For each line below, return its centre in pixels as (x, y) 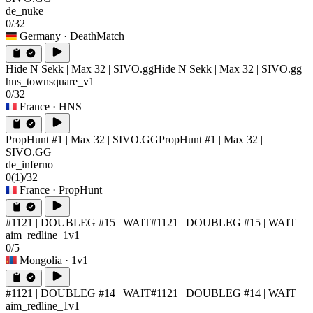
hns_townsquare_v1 (50, 81)
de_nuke (24, 10)
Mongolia (41, 260)
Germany (40, 36)
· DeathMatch (94, 36)
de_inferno (29, 164)
